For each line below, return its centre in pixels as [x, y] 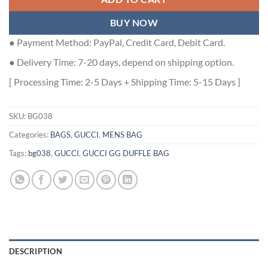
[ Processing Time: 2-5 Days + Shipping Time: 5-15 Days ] [125, 82]
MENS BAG [122, 135]
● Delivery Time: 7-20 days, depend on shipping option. [121, 62]
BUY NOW [134, 23]
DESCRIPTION [36, 252]
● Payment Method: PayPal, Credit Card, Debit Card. [117, 42]
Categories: [30, 135]
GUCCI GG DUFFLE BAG [126, 153]
